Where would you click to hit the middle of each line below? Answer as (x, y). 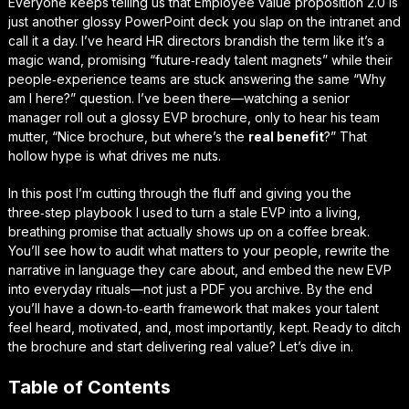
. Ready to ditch (353, 327)
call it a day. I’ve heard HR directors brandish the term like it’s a (196, 41)
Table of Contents (89, 387)
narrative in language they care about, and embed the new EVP (199, 270)
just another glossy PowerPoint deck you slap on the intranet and (204, 21)
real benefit (286, 136)
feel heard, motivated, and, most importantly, (143, 327)
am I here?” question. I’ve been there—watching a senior (178, 98)
